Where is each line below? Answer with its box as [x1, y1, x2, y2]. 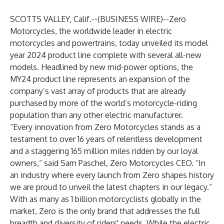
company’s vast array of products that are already [10, 86, 186, 96]
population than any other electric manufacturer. [10, 110, 183, 120]
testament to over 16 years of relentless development [10, 134, 202, 144]
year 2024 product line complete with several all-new [10, 50, 201, 60]
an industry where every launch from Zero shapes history [10, 170, 214, 180]
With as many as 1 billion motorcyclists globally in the [10, 194, 201, 204]
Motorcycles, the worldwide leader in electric [10, 26, 172, 36]
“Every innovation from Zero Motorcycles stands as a [10, 122, 200, 132]
